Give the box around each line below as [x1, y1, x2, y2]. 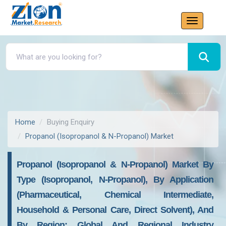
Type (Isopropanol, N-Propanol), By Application [17, 175, 213, 185]
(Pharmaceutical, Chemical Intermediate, [17, 190, 213, 200]
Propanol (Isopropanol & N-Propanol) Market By [17, 159, 213, 169]
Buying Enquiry [47, 118, 94, 127]
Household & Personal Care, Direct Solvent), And [17, 205, 213, 215]
